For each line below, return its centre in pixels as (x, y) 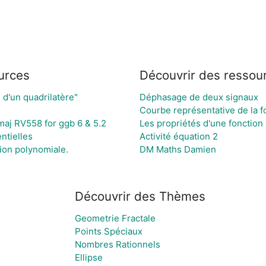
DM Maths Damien (178, 149)
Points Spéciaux (109, 231)
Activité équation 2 (179, 136)
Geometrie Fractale (115, 218)
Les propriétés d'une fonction (201, 123)
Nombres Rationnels (118, 244)
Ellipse (89, 257)
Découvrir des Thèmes (140, 196)
